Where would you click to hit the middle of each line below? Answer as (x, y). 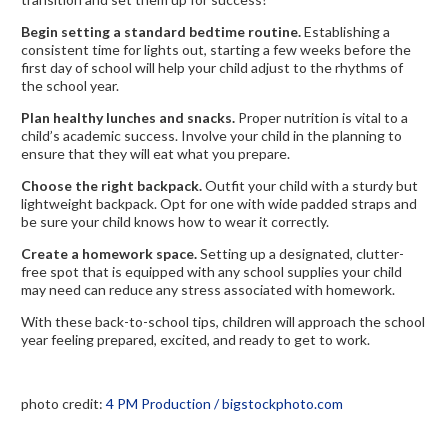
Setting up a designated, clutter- (300, 254)
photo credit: (63, 404)
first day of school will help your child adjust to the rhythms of (212, 68)
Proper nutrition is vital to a (321, 118)
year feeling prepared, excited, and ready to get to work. (195, 340)
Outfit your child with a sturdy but (310, 186)
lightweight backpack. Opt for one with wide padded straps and (219, 204)
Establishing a (345, 32)
